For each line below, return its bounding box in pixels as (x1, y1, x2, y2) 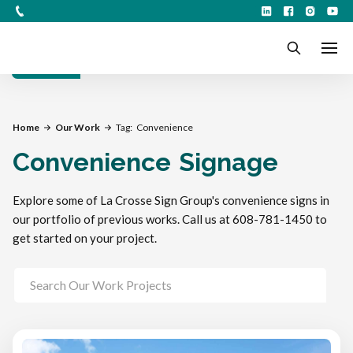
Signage (179, 147, 278, 176)
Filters (28, 56, 65, 71)
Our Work (55, 121, 100, 133)
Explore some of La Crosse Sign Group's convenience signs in (13, 193, 329, 207)
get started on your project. (13, 231, 157, 245)
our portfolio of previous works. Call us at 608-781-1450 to (13, 212, 327, 226)
